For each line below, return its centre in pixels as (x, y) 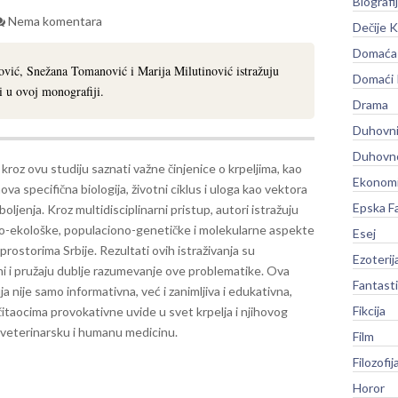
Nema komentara (55, 20)
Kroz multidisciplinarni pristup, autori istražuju (173, 209)
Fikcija (369, 310)
